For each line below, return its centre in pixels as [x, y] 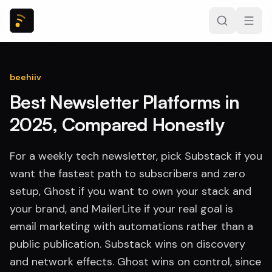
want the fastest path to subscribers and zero [127, 174]
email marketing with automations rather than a [131, 226]
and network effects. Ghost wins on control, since [135, 262]
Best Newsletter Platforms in [124, 102]
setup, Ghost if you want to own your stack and [131, 191]
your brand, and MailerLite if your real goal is [121, 209]
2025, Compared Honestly [117, 124]
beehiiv [25, 77]
